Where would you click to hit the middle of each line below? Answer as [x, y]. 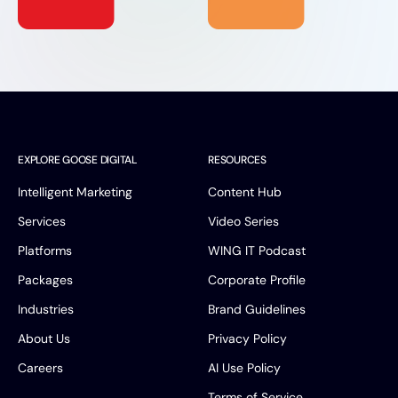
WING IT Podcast [257, 250]
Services [42, 221]
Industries [46, 309]
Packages [45, 279]
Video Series [243, 221]
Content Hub [245, 191]
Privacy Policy [247, 338]
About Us [44, 338]
